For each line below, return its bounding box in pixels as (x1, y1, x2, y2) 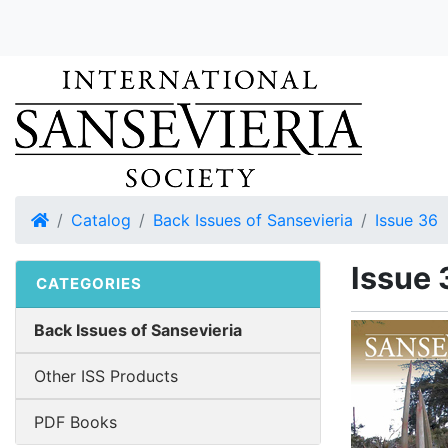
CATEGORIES (36, 274, 142, 293)
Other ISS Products (34, 366, 178, 386)
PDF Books (34, 412, 117, 432)
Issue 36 (375, 210, 438, 230)
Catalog (71, 210, 131, 230)
